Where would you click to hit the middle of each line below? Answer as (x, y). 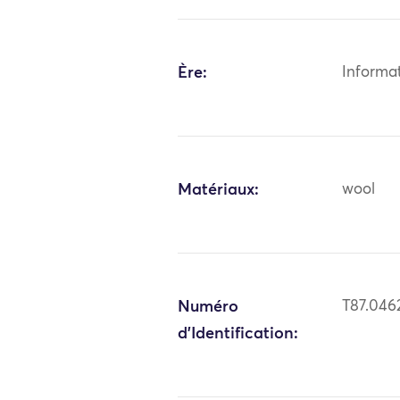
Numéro (208, 307)
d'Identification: (238, 333)
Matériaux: (219, 190)
